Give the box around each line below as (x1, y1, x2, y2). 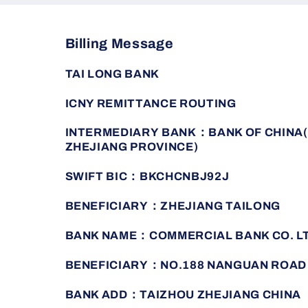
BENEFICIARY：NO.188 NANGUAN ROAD (65, 259, 307, 272)
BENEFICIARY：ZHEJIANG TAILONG (65, 200, 280, 212)
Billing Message (65, 36, 174, 51)
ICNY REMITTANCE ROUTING (65, 97, 236, 109)
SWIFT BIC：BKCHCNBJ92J (65, 170, 232, 183)
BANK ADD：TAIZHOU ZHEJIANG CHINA (65, 289, 304, 301)
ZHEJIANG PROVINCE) (65, 141, 199, 153)
